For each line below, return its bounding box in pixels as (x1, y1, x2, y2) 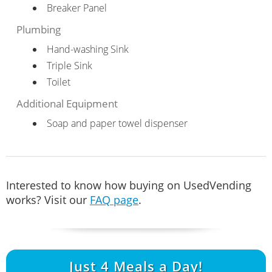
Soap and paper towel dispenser (46, 116, 188, 130)
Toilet (46, 75, 70, 89)
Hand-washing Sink (46, 42, 129, 56)
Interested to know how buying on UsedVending (6, 177, 251, 192)
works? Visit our (6, 192, 90, 207)
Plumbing (16, 22, 61, 36)
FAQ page (90, 192, 138, 207)
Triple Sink (46, 58, 92, 72)
